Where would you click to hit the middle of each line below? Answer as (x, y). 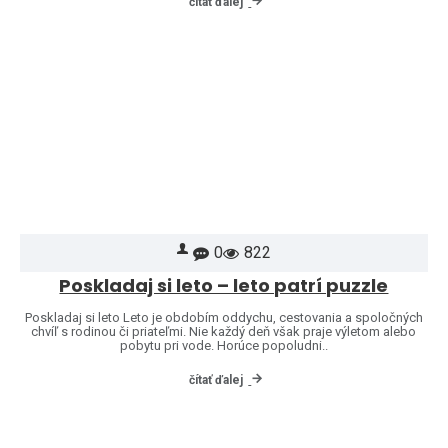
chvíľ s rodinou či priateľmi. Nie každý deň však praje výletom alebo (224, 332)
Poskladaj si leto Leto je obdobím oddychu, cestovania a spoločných (223, 318)
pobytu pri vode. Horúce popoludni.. (223, 346)
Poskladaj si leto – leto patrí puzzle (224, 286)
